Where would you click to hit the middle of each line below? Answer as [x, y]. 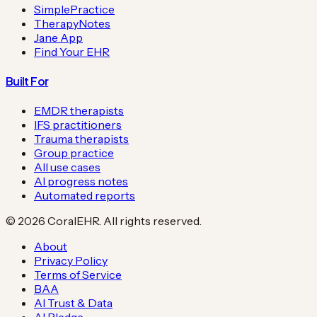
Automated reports [85, 196]
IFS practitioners [78, 125]
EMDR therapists [79, 111]
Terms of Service [78, 275]
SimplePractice [74, 9]
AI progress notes [81, 181]
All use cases [67, 167]
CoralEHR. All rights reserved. [123, 221]
